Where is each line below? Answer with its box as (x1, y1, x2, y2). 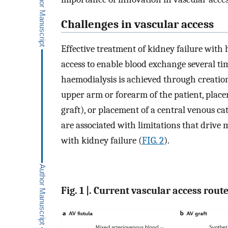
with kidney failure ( (61, 135, 142, 147)
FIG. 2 (142, 135, 164, 147)
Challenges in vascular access (61, 17, 214, 31)
